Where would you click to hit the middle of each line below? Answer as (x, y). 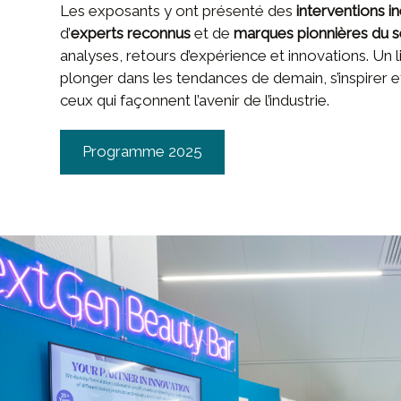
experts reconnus (131, 33)
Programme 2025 (142, 152)
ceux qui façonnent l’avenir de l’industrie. (195, 100)
